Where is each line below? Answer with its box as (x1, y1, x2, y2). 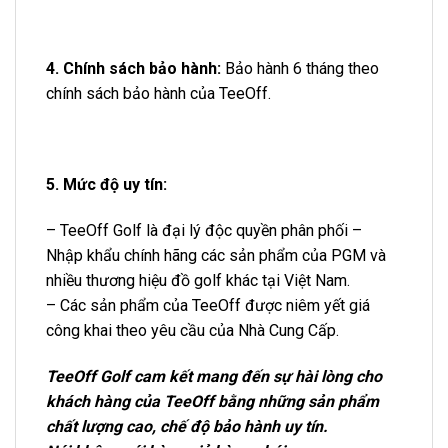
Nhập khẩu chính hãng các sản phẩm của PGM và (46, 245, 386, 265)
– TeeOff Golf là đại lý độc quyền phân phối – (46, 220, 362, 240)
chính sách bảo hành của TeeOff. (46, 83, 271, 103)
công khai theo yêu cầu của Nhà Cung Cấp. (46, 320, 339, 340)
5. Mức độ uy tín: (46, 175, 167, 195)
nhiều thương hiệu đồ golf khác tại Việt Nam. (46, 270, 350, 290)
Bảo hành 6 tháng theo (225, 58, 379, 78)
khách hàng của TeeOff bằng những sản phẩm (46, 391, 379, 411)
